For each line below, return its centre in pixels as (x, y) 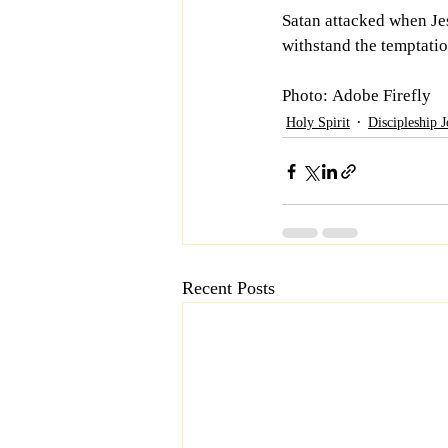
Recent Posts (228, 288)
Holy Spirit (318, 122)
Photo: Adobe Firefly (356, 95)
